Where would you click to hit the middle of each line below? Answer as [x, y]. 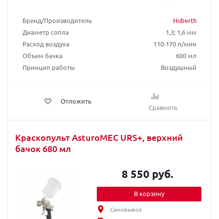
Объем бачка [43, 55]
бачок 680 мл [43, 148]
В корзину [149, 193]
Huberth [185, 20]
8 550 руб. [148, 174]
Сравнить [163, 107]
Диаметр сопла [46, 32]
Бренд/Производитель [57, 20]
